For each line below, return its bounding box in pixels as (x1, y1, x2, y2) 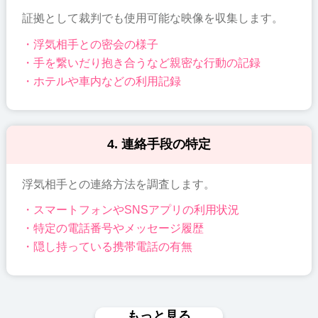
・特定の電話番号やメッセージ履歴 (22, 222, 204, 235)
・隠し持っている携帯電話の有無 (22, 241, 193, 253)
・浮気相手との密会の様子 (22, 38, 159, 50)
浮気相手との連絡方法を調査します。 (22, 177, 216, 190)
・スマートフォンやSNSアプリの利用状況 (22, 204, 240, 216)
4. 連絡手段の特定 (106, 137, 211, 152)
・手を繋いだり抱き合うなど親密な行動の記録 (22, 56, 261, 69)
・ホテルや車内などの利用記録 (22, 75, 182, 87)
